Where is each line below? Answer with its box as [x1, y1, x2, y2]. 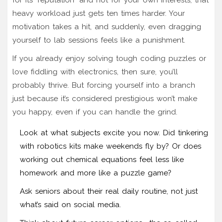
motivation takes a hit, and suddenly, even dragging [12, 22, 201, 31]
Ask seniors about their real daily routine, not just [20, 186, 198, 196]
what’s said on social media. [20, 200, 121, 209]
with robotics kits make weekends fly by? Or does [20, 141, 201, 151]
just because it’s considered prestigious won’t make [12, 94, 197, 103]
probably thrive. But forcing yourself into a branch [12, 80, 195, 90]
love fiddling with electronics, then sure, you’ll [12, 67, 178, 76]
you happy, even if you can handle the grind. [12, 107, 177, 116]
